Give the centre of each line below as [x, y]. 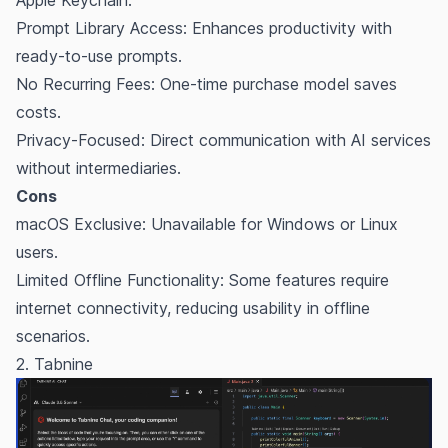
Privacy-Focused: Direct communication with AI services [223, 139]
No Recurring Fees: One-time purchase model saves [206, 83]
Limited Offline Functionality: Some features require [202, 279]
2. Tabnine [54, 363]
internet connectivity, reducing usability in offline [193, 307]
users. [37, 251]
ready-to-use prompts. [99, 55]
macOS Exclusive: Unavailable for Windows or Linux [207, 223]
